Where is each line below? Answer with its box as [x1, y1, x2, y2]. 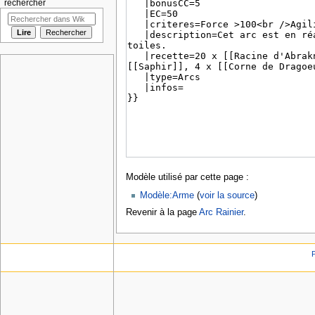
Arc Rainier [198, 207, 243, 217]
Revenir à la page [125, 207, 199, 217]
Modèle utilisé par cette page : [125, 172, 249, 183]
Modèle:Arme [140, 190, 195, 200]
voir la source [200, 190, 255, 200]
